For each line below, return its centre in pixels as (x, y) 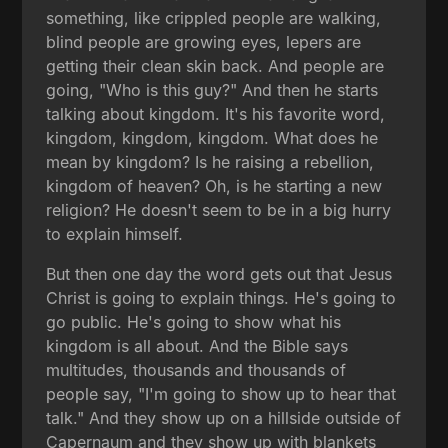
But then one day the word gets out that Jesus (219, 273)
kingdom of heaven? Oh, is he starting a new (214, 185)
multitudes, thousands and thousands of (196, 369)
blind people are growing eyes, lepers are (204, 41)
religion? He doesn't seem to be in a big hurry (219, 209)
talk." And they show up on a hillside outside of (224, 417)
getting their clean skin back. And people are (215, 65)
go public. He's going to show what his (194, 321)
